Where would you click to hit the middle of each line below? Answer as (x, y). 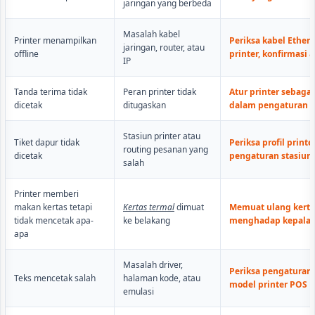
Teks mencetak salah (55, 278)
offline (26, 54)
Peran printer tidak (160, 92)
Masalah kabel (152, 34)
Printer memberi (46, 194)
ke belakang (147, 221)
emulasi (139, 292)
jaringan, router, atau (164, 48)
